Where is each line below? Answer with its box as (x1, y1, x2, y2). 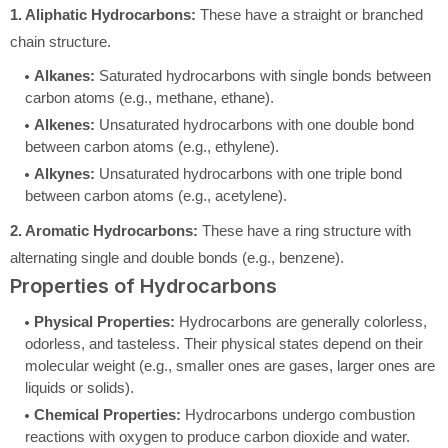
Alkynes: (34, 165, 95, 182)
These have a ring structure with (198, 222, 411, 239)
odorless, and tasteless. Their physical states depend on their (25, 335, 423, 352)
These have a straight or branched (196, 6, 423, 23)
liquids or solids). (25, 379, 134, 396)
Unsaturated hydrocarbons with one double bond (99, 116, 414, 133)
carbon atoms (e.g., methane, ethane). (25, 89, 274, 106)
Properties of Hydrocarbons (10, 274, 277, 298)
